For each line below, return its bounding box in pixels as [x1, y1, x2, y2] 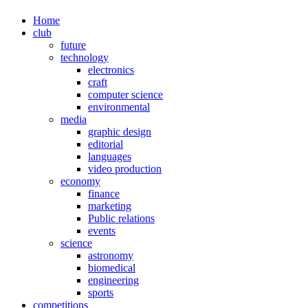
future [60, 39, 86, 52]
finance [88, 188, 120, 200]
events [88, 225, 115, 237]
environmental [88, 101, 150, 113]
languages [88, 151, 131, 163]
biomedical [88, 262, 135, 274]
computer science [88, 89, 163, 101]
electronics [88, 64, 134, 76]
